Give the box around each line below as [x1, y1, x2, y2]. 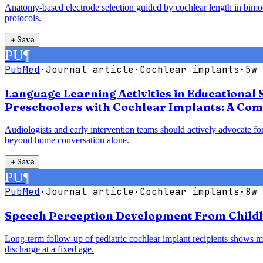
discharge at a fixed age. [5, 244, 94, 254]
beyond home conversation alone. [5, 135, 129, 146]
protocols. [5, 13, 41, 23]
